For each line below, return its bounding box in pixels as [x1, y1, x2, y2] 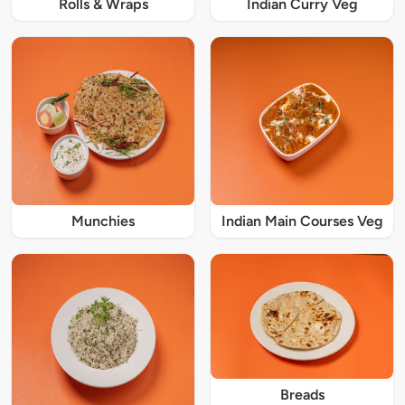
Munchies [71, 212, 135, 231]
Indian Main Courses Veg [221, 212, 383, 231]
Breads [279, 385, 325, 403]
